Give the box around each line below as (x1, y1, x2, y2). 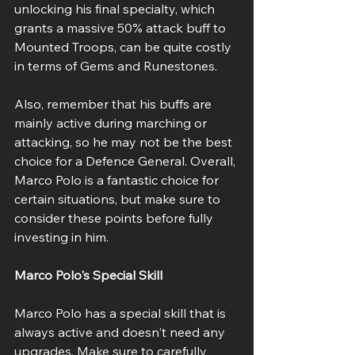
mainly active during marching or (14, 114, 210, 131)
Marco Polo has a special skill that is (14, 304, 229, 321)
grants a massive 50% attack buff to (14, 19, 229, 36)
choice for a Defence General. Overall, (14, 152, 239, 169)
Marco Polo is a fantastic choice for (14, 171, 222, 188)
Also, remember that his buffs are (14, 95, 215, 112)
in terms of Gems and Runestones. (14, 57, 217, 74)
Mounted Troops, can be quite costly (14, 38, 235, 55)
